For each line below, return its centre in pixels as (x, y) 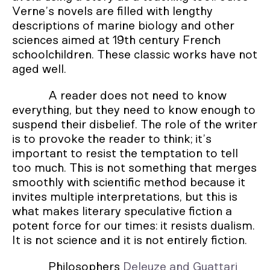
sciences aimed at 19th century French (116, 40)
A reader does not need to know (137, 96)
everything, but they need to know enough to (134, 110)
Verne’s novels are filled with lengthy (112, 11)
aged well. (39, 69)
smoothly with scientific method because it (129, 182)
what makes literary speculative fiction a (122, 211)
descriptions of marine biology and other (123, 26)
